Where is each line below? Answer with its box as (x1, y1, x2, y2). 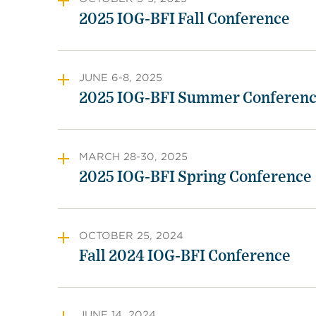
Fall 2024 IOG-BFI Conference (79, 248, 291, 264)
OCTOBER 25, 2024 (79, 230, 183, 241)
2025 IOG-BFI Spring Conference (79, 169, 312, 185)
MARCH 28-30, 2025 (79, 151, 188, 162)
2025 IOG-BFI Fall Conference (79, 11, 290, 27)
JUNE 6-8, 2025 (79, 72, 162, 83)
